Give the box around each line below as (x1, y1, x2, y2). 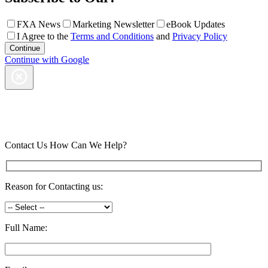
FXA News (17, 19, 60, 29)
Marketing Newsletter (72, 19, 154, 29)
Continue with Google (5, 54, 89, 65)
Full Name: (5, 223, 47, 233)
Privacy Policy (172, 31, 227, 41)
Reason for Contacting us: (5, 181, 103, 192)
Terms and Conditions (71, 31, 154, 41)
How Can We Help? (50, 139, 127, 150)
